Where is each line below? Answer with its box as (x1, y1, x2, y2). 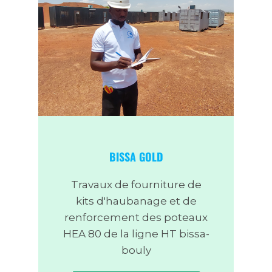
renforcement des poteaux (64, 211, 208, 224)
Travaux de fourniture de (70, 178, 202, 191)
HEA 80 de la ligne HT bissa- (63, 228, 209, 240)
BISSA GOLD (109, 149, 163, 165)
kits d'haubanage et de (75, 195, 197, 208)
